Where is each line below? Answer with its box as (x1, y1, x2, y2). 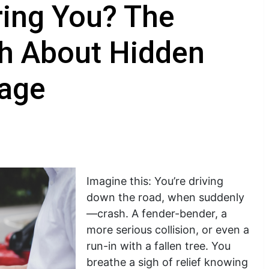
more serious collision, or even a (86, 223, 249, 236)
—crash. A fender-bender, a (86, 207, 227, 220)
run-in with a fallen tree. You (86, 240, 231, 252)
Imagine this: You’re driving (86, 175, 223, 187)
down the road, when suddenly (86, 191, 244, 204)
